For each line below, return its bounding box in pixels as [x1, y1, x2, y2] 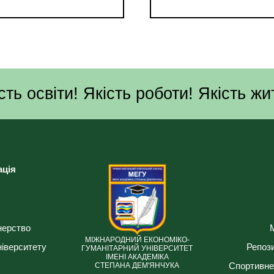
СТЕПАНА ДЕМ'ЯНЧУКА [95, 261, 179, 270]
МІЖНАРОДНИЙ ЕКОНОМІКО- [84, 235, 190, 244]
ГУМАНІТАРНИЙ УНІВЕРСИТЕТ [81, 243, 193, 253]
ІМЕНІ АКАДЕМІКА [105, 252, 169, 261]
